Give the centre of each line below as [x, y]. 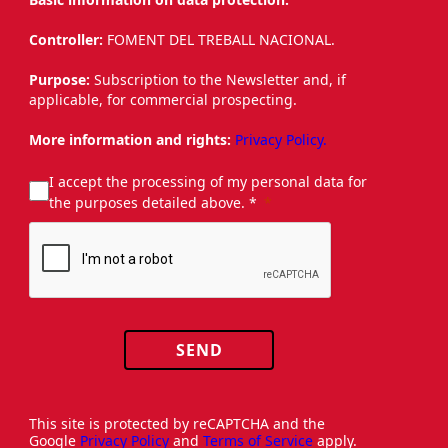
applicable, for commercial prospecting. [163, 99]
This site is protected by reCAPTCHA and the [177, 423]
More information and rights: [130, 139]
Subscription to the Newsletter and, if [218, 79]
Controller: [68, 39]
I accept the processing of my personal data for [208, 181]
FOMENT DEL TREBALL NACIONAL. [223, 39]
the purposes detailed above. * [153, 202]
